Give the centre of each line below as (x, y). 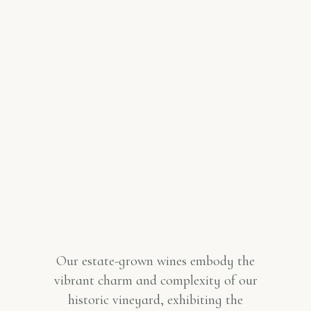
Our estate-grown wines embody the (155, 261)
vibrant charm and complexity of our (155, 280)
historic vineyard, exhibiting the (155, 300)
